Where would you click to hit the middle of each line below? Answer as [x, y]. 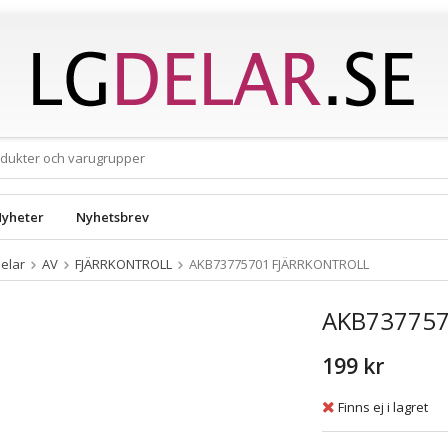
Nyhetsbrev [112, 217]
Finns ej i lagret [382, 406]
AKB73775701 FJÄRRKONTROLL [279, 264]
